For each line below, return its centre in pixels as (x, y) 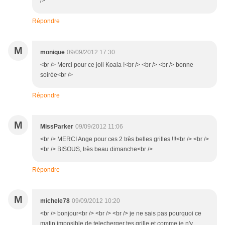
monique (52, 52)
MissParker (57, 127)
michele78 (55, 201)
